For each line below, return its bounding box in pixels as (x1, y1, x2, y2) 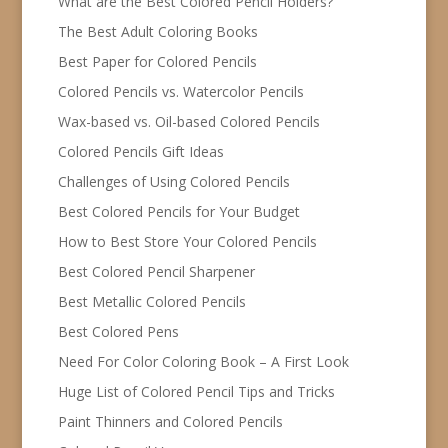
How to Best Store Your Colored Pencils (57, 231, 317, 251)
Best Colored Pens (57, 321, 179, 341)
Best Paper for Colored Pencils (57, 51, 257, 71)
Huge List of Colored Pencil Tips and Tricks (57, 381, 335, 401)
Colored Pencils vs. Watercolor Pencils (57, 81, 304, 101)
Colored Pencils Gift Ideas (57, 141, 224, 161)
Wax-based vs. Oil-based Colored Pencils (57, 111, 320, 131)
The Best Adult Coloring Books (57, 21, 258, 41)
